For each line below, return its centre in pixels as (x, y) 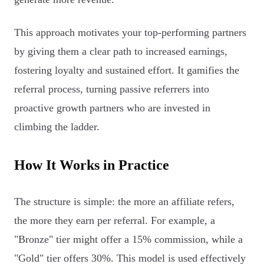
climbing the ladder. (57, 127)
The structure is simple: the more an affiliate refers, (124, 202)
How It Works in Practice (92, 165)
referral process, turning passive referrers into (112, 89)
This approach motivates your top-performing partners (130, 32)
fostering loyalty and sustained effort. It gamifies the (127, 70)
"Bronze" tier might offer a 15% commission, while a (128, 239)
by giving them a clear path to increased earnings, (121, 51)
